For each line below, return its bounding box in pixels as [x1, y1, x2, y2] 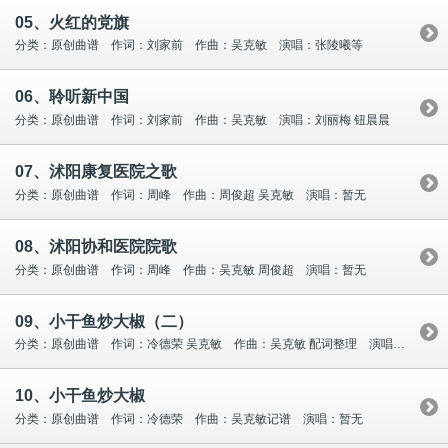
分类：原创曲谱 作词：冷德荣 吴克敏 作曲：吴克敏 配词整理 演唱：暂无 [393, 337, 405, 352]
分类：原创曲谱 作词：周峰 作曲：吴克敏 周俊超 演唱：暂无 [15, 262, 366, 277]
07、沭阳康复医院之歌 [15, 163, 177, 181]
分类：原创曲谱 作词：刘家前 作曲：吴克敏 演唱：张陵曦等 [15, 38, 363, 53]
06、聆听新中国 [15, 88, 129, 106]
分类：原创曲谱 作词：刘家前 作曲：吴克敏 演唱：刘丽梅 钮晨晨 [15, 113, 390, 127]
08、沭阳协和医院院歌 [15, 237, 177, 255]
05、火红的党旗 [15, 13, 129, 31]
